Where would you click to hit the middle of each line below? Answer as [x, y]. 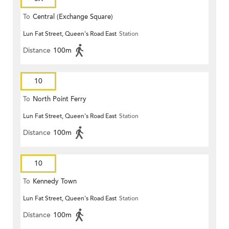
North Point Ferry [60, 99]
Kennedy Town [55, 182]
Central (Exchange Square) [73, 17]
